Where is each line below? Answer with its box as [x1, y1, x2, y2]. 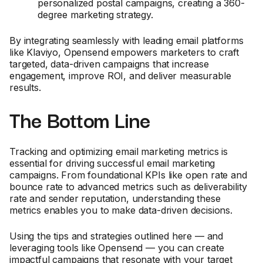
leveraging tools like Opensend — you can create [9, 242, 224, 254]
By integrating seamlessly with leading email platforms [9, 35, 244, 46]
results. [9, 82, 41, 93]
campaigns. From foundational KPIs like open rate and [9, 169, 247, 181]
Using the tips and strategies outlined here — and [9, 230, 224, 242]
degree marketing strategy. [38, 9, 153, 21]
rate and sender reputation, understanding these [9, 193, 221, 204]
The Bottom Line [9, 103, 150, 135]
